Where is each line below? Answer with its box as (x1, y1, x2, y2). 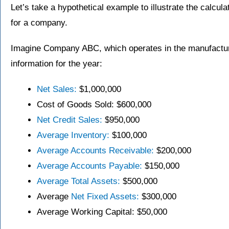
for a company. (11, 18, 67, 28)
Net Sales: (37, 84, 77, 95)
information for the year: (11, 59, 102, 69)
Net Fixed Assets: (71, 192, 139, 202)
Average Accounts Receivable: (37, 146, 154, 156)
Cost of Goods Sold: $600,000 (37, 100, 151, 110)
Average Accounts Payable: (37, 161, 142, 171)
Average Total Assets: (37, 176, 120, 187)
